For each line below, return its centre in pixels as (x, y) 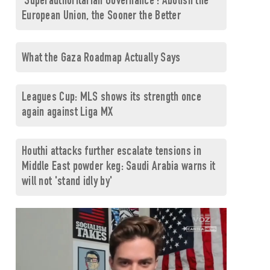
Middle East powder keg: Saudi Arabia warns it (118, 167)
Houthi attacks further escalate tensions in (111, 152)
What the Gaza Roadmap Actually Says (101, 59)
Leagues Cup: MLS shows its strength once (111, 98)
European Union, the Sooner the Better (101, 17)
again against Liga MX (67, 113)
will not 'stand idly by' (67, 182)
